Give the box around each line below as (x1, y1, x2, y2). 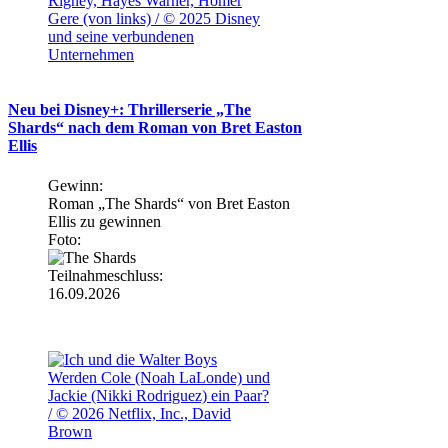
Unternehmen (48, 46, 134, 64)
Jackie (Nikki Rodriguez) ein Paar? (48, 386, 269, 404)
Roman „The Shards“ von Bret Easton (48, 194, 290, 212)
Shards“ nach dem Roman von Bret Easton (8, 119, 302, 137)
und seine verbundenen (48, 28, 194, 46)
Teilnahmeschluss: (48, 266, 163, 284)
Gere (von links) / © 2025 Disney (48, 10, 260, 28)
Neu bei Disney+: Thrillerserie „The (8, 101, 251, 119)
